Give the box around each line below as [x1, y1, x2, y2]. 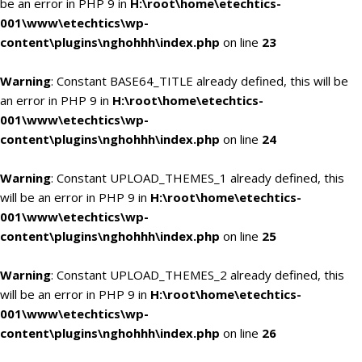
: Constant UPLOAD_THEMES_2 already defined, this [51, 267, 344, 283]
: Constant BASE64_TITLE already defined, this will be [51, 73, 348, 89]
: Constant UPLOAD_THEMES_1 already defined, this [51, 170, 344, 186]
